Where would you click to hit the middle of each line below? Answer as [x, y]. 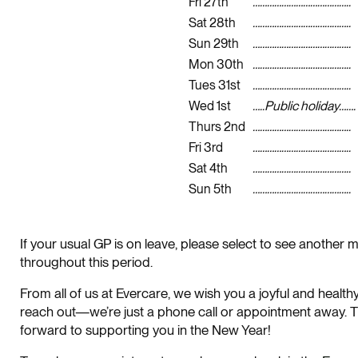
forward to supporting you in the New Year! [145, 330]
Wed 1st [209, 106]
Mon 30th [216, 65]
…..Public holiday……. [304, 106]
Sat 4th [208, 169]
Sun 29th [213, 44]
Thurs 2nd [217, 127]
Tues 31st [214, 86]
